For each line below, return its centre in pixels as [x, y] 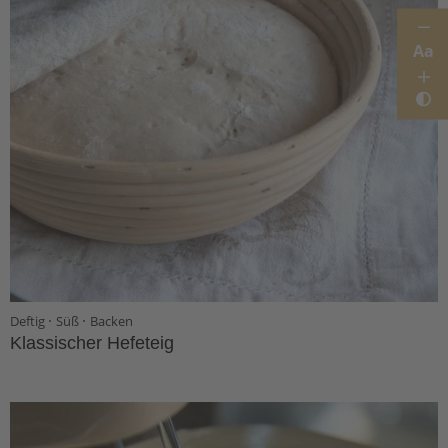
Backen [111, 320]
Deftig [29, 320]
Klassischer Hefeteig [92, 342]
